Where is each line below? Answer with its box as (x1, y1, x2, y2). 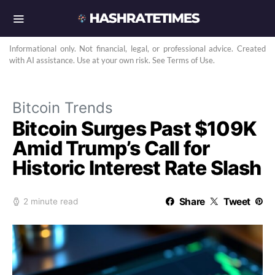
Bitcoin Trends (12, 99, 113, 117)
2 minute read (23, 196, 78, 206)
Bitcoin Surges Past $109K (12, 117, 257, 141)
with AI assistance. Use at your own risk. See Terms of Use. (9, 55, 215, 65)
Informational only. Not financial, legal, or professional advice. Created (9, 44, 266, 53)
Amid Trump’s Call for (12, 136, 210, 160)
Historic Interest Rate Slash (12, 156, 261, 180)
